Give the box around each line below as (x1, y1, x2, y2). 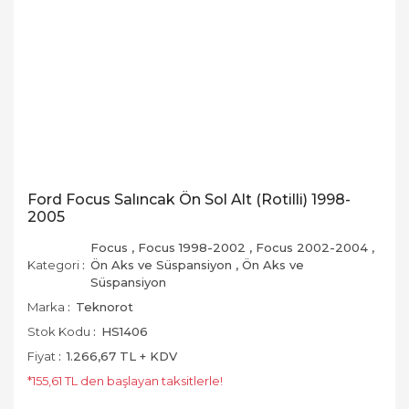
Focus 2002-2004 (256, 240, 368, 255)
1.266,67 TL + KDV (67, 349, 177, 363)
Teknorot (76, 299, 133, 314)
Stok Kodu (27, 324, 90, 339)
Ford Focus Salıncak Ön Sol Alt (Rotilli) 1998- (27, 191, 351, 208)
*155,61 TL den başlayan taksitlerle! (27, 373, 223, 388)
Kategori (27, 257, 79, 272)
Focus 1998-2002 (138, 240, 246, 255)
